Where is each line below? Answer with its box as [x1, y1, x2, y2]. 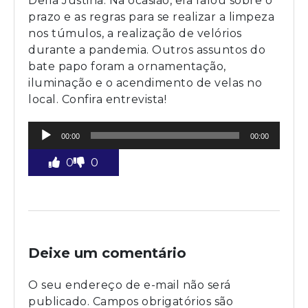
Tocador [27, 121, 73, 135]
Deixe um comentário [28, 245, 186, 262]
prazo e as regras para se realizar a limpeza [28, 10, 274, 24]
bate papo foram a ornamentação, [28, 60, 226, 74]
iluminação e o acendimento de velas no [28, 76, 262, 90]
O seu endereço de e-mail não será [28, 278, 231, 292]
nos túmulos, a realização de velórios [28, 27, 242, 41]
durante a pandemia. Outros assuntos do [28, 43, 265, 57]
